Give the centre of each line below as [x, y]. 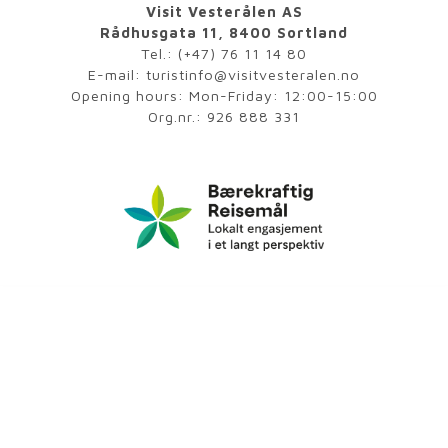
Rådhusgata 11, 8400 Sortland [224, 32]
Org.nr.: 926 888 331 [224, 116]
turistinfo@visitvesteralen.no [253, 74]
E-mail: [117, 74]
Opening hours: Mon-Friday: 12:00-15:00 [224, 95]
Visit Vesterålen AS [224, 11]
